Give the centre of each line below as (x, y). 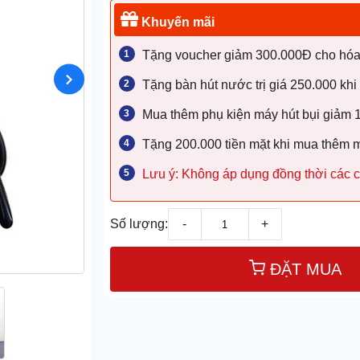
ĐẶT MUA (305, 270)
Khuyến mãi (176, 22)
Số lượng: (139, 224)
